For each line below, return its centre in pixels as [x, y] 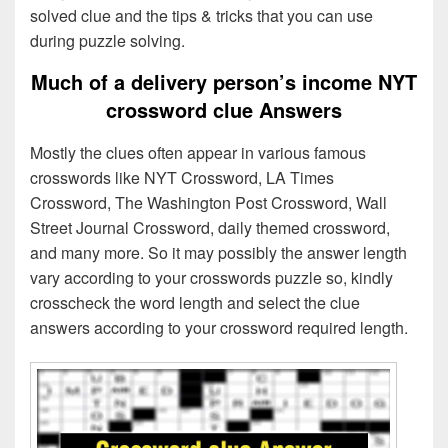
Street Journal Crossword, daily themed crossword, [210, 228]
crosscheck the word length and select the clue [195, 303]
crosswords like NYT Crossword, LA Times [182, 178]
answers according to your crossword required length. [219, 328]
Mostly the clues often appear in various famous [198, 153]
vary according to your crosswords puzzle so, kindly [211, 278]
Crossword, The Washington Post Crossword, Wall [208, 203]
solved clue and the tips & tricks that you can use [201, 16]
